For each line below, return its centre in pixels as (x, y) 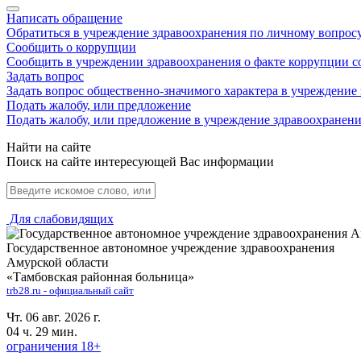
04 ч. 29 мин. (42, 332)
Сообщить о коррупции (71, 47)
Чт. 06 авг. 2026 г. (54, 317)
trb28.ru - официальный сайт (70, 290)
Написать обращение (64, 18)
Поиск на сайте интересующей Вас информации (140, 162)
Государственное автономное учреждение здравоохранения (170, 248)
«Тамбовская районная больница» (100, 277)
